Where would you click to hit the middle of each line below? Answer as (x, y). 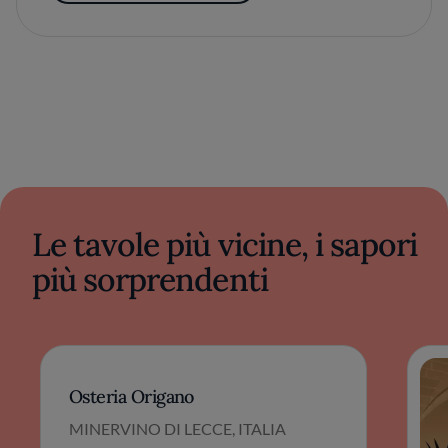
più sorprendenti (150, 279)
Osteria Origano (131, 396)
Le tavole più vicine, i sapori (225, 244)
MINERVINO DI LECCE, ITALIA (177, 428)
